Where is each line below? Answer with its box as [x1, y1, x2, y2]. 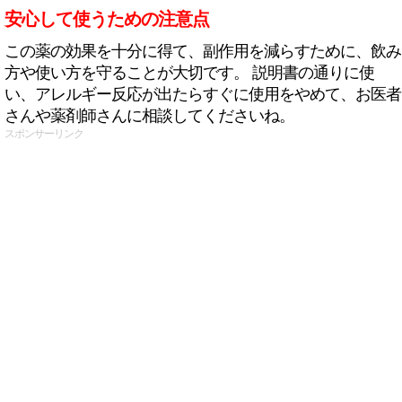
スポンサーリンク [4, 127, 83, 140]
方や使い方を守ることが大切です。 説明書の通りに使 [4, 64, 374, 82]
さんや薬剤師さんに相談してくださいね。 [4, 107, 294, 125]
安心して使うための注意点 [4, 9, 209, 29]
